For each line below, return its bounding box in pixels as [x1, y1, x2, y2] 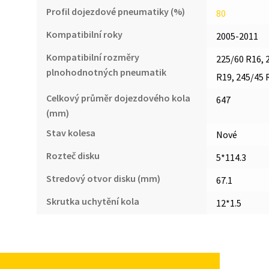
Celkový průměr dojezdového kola [46, 91, 190, 104]
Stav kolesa [46, 126, 95, 139]
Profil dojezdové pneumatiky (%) [46, 5, 185, 17]
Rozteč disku [46, 149, 100, 162]
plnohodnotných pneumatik [46, 65, 166, 78]
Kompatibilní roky [46, 28, 122, 40]
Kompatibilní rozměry [46, 50, 139, 63]
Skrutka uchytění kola [46, 195, 139, 207]
